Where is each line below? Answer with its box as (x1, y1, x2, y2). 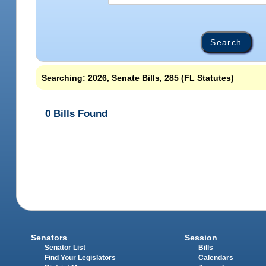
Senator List (45, 243, 86, 251)
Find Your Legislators (45, 254, 116, 261)
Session (184, 232, 217, 242)
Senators (31, 232, 68, 242)
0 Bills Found (45, 107, 108, 119)
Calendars (198, 254, 233, 261)
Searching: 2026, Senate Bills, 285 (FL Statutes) (42, 72, 235, 83)
